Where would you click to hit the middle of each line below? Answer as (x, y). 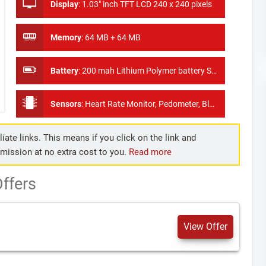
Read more (150, 152)
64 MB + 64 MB (113, 37)
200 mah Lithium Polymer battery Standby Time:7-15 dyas (146, 71)
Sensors (66, 104)
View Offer (205, 227)
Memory (66, 37)
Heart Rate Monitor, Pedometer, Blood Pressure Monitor (147, 104)
